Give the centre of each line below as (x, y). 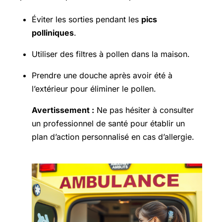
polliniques (53, 32)
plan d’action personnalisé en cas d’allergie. (113, 137)
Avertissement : (63, 110)
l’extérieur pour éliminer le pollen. (94, 88)
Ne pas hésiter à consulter (144, 110)
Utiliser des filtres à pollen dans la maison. (111, 54)
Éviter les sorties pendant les (86, 19)
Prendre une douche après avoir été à (102, 75)
